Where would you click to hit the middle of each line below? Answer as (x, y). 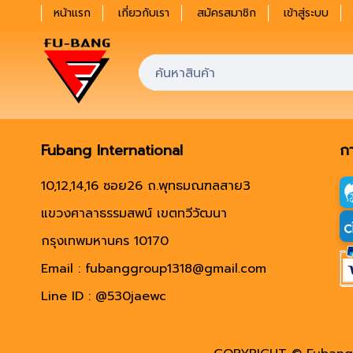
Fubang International (112, 150)
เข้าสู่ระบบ (306, 13)
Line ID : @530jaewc (104, 296)
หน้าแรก (72, 13)
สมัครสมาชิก (227, 13)
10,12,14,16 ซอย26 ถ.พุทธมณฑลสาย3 (146, 186)
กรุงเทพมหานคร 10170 (105, 241)
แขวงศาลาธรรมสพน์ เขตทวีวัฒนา (134, 213)
